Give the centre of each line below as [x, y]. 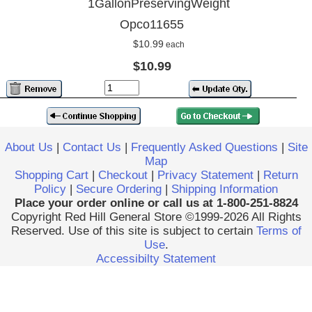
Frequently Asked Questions [204, 147]
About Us [29, 147]
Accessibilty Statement [156, 259]
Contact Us [92, 147]
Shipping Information [225, 189]
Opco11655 [152, 24]
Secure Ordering [119, 189]
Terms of [279, 231]
